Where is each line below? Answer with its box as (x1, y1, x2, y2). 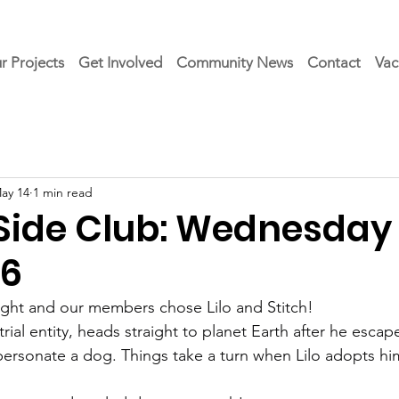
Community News (176, 53, 293, 71)
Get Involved (78, 53, 162, 71)
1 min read (33, 183, 93, 200)
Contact (307, 53, 361, 71)
